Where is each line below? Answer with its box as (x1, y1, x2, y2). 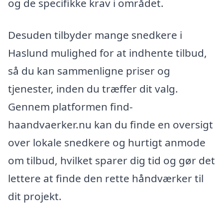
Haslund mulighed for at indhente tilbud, (8, 45, 207, 60)
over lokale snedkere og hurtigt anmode (8, 135, 206, 149)
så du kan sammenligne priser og (8, 63, 170, 78)
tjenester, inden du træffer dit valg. (8, 81, 178, 96)
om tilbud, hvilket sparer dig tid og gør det (8, 153, 215, 167)
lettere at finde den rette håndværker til (8, 171, 204, 185)
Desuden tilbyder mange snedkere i (8, 27, 182, 42)
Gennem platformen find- (8, 99, 133, 113)
